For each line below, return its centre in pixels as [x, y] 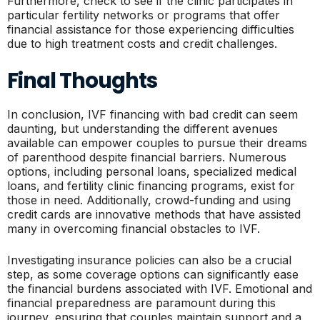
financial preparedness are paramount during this [141, 303]
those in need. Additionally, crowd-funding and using [149, 200]
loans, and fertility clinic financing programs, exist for [151, 186]
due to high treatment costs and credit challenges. [142, 44]
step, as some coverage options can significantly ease [153, 274]
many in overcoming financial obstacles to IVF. [134, 229]
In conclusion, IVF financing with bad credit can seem [152, 114]
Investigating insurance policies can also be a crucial [149, 260]
